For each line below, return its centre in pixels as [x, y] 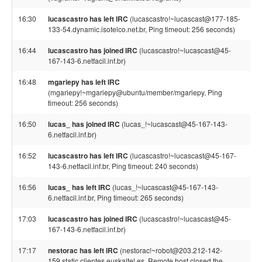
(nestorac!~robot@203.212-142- [170, 250]
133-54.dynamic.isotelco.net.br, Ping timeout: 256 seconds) [142, 29]
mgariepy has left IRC [84, 82]
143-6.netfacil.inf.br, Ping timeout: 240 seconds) [123, 166]
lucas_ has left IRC [79, 187]
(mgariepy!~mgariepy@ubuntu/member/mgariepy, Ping [135, 92]
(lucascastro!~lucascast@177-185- [184, 18]
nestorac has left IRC [83, 250]
